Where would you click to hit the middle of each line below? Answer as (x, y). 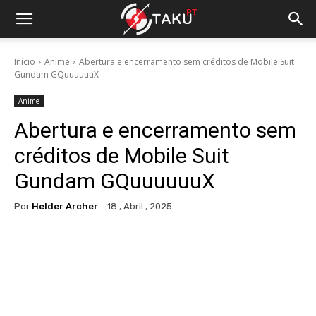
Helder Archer (65, 206)
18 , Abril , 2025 (140, 207)
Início (25, 62)
